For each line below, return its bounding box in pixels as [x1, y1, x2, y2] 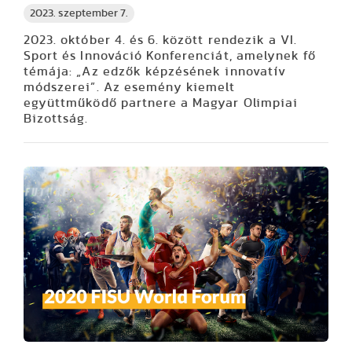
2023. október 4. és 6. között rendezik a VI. [24, 34, 298, 47]
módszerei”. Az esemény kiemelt [24, 81, 236, 94]
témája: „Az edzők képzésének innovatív [24, 65, 286, 79]
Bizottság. [24, 112, 89, 126]
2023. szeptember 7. [30, 8, 128, 20]
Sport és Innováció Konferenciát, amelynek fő [24, 49, 317, 63]
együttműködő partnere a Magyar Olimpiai [24, 97, 298, 110]
